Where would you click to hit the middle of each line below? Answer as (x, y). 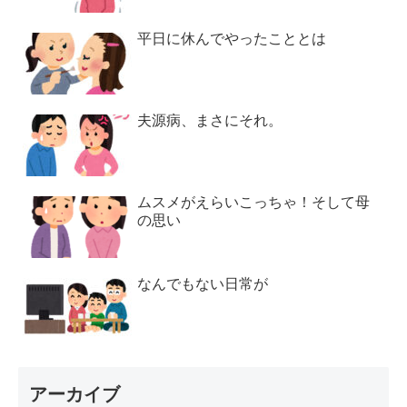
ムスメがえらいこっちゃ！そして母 (254, 203)
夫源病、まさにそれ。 (210, 121)
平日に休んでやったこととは (232, 39)
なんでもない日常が (203, 284)
